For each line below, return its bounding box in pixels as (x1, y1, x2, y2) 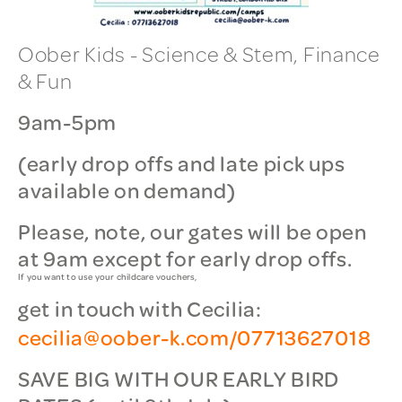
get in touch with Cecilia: (18, 293, 262, 324)
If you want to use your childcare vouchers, (18, 270, 197, 283)
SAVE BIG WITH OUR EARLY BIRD (18, 363, 340, 394)
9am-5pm (18, 107, 118, 137)
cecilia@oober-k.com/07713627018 (18, 322, 371, 353)
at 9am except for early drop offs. (18, 243, 353, 274)
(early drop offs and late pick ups (18, 148, 345, 179)
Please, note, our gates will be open (18, 216, 367, 247)
